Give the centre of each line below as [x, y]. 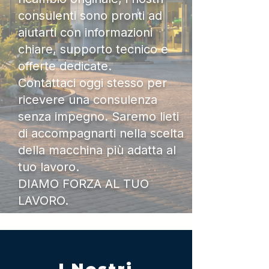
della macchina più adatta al [97, 150]
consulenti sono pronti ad [90, 16]
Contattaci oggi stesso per [92, 83]
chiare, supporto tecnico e [93, 49]
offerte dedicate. [65, 66]
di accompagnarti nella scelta [101, 133]
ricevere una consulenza [88, 100]
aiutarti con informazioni [85, 32]
